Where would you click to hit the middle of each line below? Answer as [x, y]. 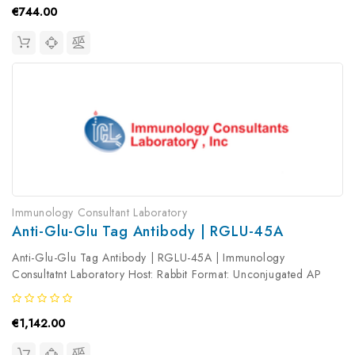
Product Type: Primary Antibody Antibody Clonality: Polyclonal [170, 290]
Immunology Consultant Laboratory [100, 212]
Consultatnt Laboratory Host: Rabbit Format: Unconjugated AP [167, 274]
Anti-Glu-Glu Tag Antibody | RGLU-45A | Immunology [149, 257]
